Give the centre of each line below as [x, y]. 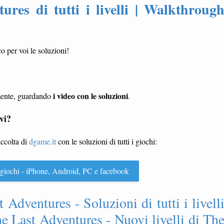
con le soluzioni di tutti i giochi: [106, 141]
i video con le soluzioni [90, 96]
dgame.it [42, 141]
